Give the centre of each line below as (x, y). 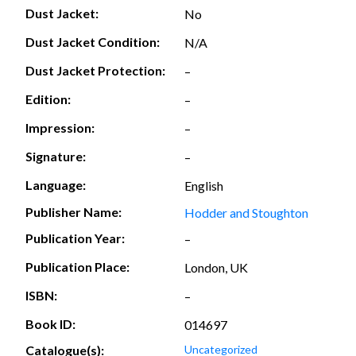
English (204, 185)
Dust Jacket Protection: (95, 71)
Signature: (56, 157)
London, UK (216, 267)
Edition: (48, 99)
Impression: (60, 128)
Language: (56, 185)
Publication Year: (75, 238)
